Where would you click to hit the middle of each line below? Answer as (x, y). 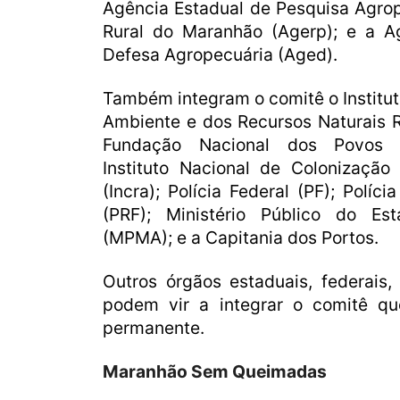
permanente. (154, 328)
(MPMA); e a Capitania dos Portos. (241, 238)
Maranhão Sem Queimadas (215, 372)
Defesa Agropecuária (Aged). (220, 55)
